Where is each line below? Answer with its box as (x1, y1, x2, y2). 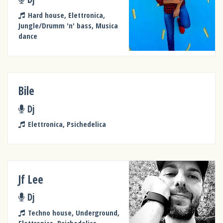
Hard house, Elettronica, (27, 9, 105, 20)
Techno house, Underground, (27, 207, 119, 218)
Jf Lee (18, 171, 44, 187)
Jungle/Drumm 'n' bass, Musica (18, 20, 118, 30)
